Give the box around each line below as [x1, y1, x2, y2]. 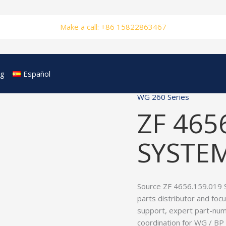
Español [23, 69, 50, 79]
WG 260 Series [137, 92, 189, 102]
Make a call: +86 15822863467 [60, 22, 166, 32]
